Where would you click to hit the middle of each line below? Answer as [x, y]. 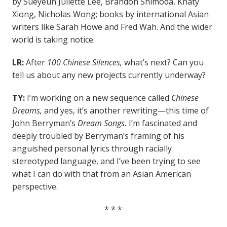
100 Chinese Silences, [85, 63]
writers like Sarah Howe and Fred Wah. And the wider [112, 27]
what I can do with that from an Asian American [101, 174]
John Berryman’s [45, 123]
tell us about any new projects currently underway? [109, 75]
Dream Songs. [103, 123]
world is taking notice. [53, 40]
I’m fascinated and [163, 123]
